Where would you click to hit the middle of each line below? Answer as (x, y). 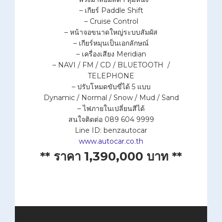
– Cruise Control (111, 22)
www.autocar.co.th (111, 141)
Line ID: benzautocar (111, 131)
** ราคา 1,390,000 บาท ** (111, 157)
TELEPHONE (111, 76)
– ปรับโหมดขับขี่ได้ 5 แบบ (111, 87)
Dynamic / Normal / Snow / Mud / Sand (111, 98)
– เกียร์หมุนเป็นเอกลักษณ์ (111, 43)
